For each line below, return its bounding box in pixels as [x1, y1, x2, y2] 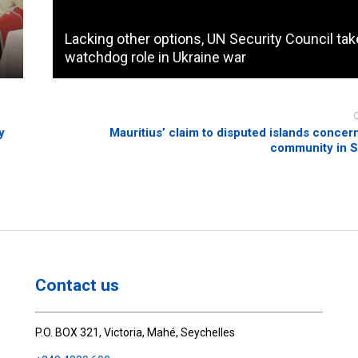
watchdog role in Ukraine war [65, 49, 247, 66]
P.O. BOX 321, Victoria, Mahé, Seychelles [35, 326, 236, 340]
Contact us [35, 275, 120, 295]
